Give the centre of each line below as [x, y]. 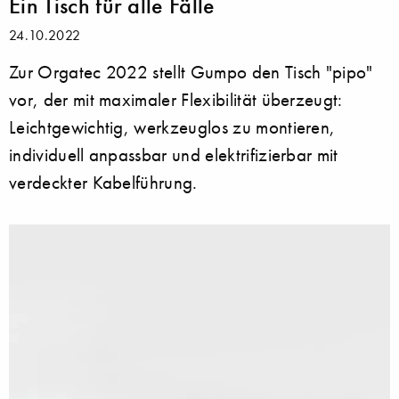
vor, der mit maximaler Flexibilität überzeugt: [176, 100]
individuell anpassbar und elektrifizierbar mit [174, 155]
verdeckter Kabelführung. [103, 183]
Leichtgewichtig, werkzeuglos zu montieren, [172, 127]
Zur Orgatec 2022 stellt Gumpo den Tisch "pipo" [191, 72]
